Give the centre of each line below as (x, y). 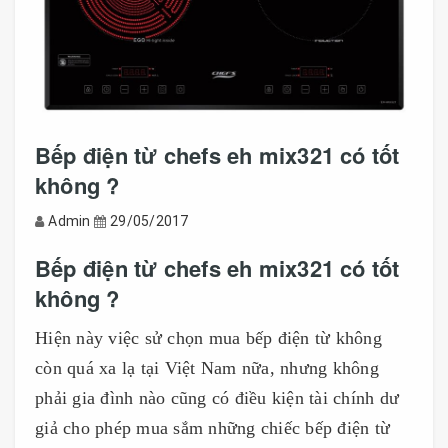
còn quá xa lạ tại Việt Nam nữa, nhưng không (207, 367)
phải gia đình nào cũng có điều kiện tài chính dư (217, 397)
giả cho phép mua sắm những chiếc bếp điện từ (212, 427)
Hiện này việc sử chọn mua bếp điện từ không (208, 337)
